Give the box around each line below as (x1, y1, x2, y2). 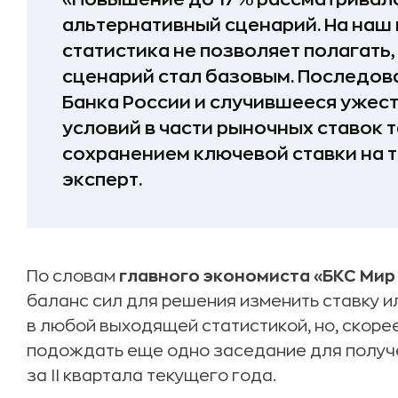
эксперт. (62, 171, 142, 189)
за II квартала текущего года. (27, 368, 276, 384)
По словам (27, 268, 119, 284)
